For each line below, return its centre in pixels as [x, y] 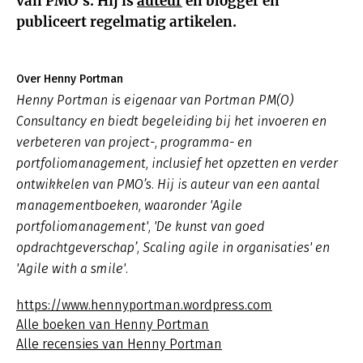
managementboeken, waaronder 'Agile [129, 205]
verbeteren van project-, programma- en [134, 142]
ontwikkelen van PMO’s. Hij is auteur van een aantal [168, 184]
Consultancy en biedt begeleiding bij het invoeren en [171, 121]
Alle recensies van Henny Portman [119, 344]
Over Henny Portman [70, 79]
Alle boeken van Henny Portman [113, 325]
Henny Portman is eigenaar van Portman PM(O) [155, 100]
